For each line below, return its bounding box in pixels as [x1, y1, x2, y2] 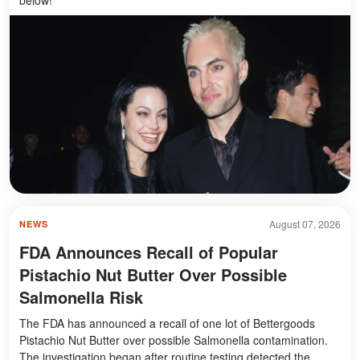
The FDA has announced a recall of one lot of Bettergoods [19, 315, 315, 332]
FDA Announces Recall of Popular [19, 240, 278, 264]
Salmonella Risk [19, 285, 143, 309]
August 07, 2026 [269, 217, 341, 231]
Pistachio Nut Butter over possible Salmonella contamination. [19, 332, 328, 349]
